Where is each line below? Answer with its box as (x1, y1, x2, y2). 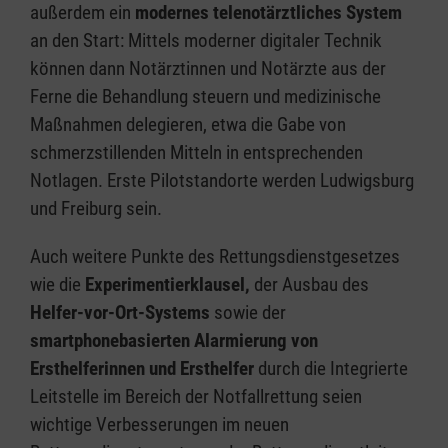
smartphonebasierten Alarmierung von (30, 328, 318, 352)
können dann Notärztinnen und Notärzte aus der (30, 56, 386, 80)
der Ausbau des (250, 272, 369, 296)
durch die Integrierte (254, 356, 408, 380)
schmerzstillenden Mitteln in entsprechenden (30, 140, 363, 164)
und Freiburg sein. (30, 196, 162, 220)
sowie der (210, 300, 286, 324)
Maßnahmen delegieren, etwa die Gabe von (30, 112, 346, 136)
